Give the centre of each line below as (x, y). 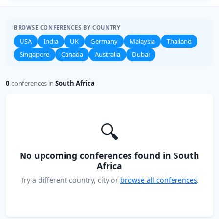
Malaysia (142, 41)
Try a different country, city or (70, 180)
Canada (72, 54)
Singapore (34, 54)
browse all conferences (158, 180)
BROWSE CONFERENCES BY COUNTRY (67, 28)
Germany (104, 41)
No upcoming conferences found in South (109, 155)
